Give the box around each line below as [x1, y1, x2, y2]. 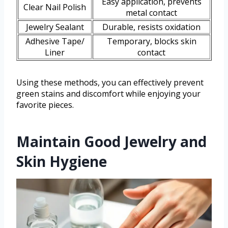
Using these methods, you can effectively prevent [16, 77, 204, 89]
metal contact [126, 7, 177, 19]
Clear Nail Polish [23, 2, 86, 13]
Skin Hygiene [16, 152, 107, 172]
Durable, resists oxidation [102, 21, 201, 33]
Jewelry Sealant [25, 21, 84, 33]
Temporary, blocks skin [106, 36, 196, 47]
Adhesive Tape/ [25, 36, 84, 47]
